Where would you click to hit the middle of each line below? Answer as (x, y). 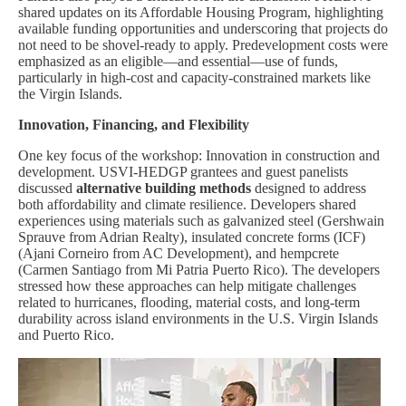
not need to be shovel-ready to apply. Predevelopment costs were (203, 45)
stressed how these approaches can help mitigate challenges (187, 286)
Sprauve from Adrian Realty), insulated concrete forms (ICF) (192, 237)
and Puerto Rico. (66, 335)
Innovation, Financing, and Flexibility (134, 125)
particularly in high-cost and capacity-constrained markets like (194, 77)
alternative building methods (164, 188)
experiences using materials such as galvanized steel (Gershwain (201, 221)
